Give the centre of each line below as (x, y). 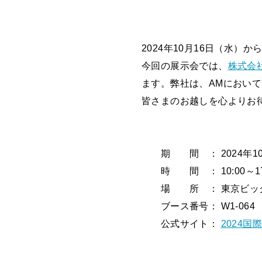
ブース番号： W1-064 (198, 206)
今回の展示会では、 (185, 66)
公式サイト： (181, 224)
